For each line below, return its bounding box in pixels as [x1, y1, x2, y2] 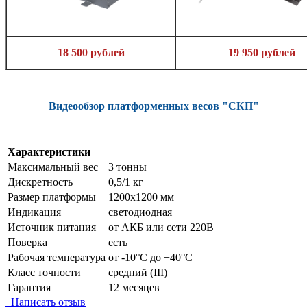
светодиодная [108, 206, 172, 219]
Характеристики [8, 146, 90, 158]
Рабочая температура [8, 251, 106, 264]
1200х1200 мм [108, 191, 174, 204]
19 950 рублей [228, 47, 295, 59]
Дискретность [8, 176, 73, 188]
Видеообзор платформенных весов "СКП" [48, 100, 259, 112]
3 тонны [108, 161, 147, 173]
